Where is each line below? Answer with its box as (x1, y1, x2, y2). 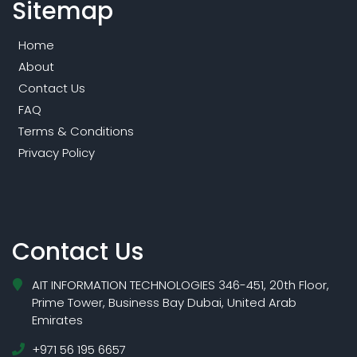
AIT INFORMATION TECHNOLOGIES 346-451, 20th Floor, (32, 277, 329, 294)
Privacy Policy (18, 144, 95, 162)
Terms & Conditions (18, 123, 134, 140)
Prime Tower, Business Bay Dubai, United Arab (32, 294, 296, 312)
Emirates (32, 312, 83, 329)
